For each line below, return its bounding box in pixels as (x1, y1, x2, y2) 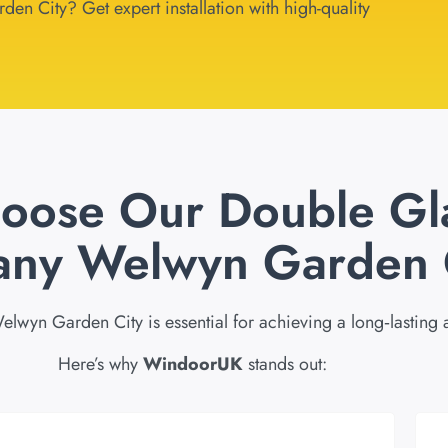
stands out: (242, 350, 327, 377)
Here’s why (57, 350, 143, 377)
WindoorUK (142, 350, 243, 377)
